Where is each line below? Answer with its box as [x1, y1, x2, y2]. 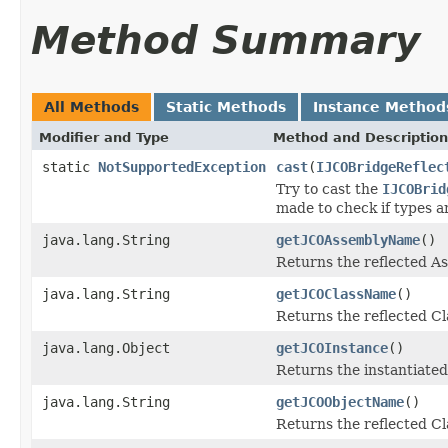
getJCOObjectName [276, 393, 404, 410]
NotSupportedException [98, 158, 266, 175]
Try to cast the [276, 180, 382, 197]
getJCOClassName [276, 285, 396, 302]
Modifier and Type [39, 129, 169, 145]
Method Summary [31, 17, 420, 63]
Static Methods [166, 98, 286, 115]
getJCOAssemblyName [276, 231, 420, 248]
